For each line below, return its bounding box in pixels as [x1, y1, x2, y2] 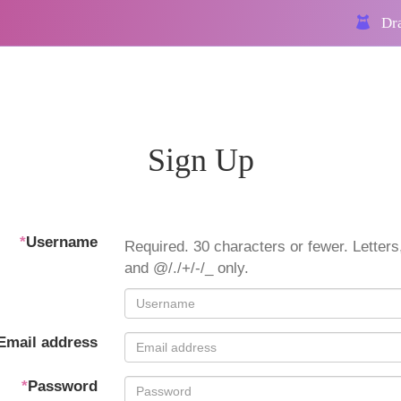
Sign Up [147, 142, 254, 178]
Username [26, 234, 98, 251]
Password [28, 378, 98, 395]
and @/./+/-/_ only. [124, 260, 249, 277]
